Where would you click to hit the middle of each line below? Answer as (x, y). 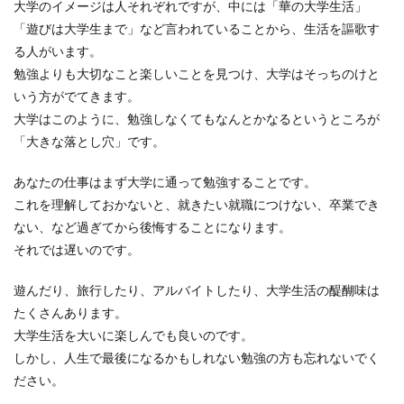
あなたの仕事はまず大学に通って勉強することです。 (165, 182)
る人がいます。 (58, 51)
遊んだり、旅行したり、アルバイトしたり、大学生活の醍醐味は (197, 290)
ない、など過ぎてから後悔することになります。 (152, 227)
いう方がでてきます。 (77, 96)
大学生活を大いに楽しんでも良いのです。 (133, 335)
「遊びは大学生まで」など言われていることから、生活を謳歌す (197, 28)
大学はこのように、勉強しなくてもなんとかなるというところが (197, 119)
